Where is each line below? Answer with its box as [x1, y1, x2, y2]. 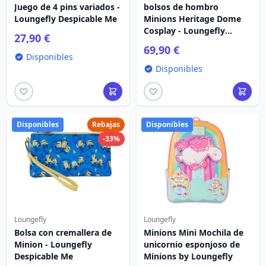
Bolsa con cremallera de [14, 227, 112, 238]
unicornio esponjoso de [144, 239, 240, 250]
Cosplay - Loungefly [144, 25, 225, 36]
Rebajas [92, 119, 120, 129]
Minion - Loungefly [14, 239, 92, 250]
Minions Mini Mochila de [144, 227, 243, 238]
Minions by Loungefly [144, 251, 233, 262]
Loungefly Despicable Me [14, 13, 117, 24]
